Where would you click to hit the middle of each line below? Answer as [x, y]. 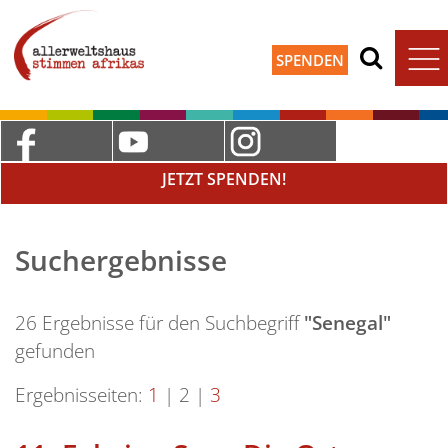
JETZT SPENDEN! [224, 178]
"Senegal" [347, 322]
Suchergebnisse [121, 259]
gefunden [55, 350]
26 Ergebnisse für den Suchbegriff [159, 322]
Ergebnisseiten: [79, 394]
